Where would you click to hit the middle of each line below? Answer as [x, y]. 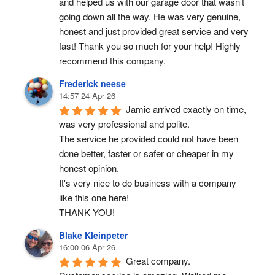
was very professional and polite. [124, 124]
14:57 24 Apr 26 [87, 96]
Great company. [158, 261]
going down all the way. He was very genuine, [150, 17]
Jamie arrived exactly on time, [186, 109]
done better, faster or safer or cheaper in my [146, 153]
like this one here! [94, 198]
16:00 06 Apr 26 [87, 247]
